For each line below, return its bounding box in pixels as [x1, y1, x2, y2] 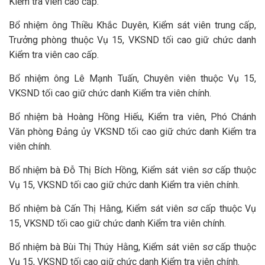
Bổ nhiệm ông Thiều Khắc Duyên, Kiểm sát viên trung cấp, [9, 20, 256, 31]
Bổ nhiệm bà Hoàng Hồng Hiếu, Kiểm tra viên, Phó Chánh [9, 111, 256, 122]
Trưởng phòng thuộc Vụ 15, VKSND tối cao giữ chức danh [9, 34, 256, 46]
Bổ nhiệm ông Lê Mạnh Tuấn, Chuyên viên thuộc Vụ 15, [9, 73, 256, 84]
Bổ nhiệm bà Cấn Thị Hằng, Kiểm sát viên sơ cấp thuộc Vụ [9, 203, 256, 214]
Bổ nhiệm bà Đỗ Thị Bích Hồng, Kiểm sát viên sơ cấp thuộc [9, 164, 256, 176]
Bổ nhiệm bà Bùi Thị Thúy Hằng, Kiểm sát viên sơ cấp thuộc [9, 241, 256, 253]
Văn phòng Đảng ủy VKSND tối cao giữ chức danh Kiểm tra [9, 126, 256, 137]
